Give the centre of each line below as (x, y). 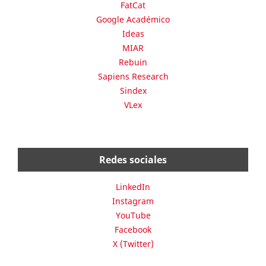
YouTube (133, 215)
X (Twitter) (133, 243)
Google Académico (133, 19)
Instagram (133, 201)
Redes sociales (133, 159)
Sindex (133, 90)
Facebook (133, 229)
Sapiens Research (133, 76)
